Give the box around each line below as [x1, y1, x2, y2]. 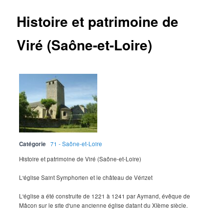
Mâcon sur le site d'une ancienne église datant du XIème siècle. [19, 201, 188, 209]
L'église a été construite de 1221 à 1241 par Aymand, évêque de [19, 192, 191, 200]
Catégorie [19, 139, 46, 148]
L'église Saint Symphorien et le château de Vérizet [19, 173, 153, 181]
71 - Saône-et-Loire [50, 139, 103, 148]
